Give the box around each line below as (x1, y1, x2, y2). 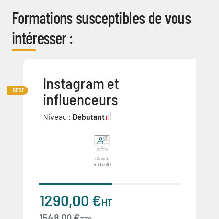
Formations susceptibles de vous (12, 7, 191, 27)
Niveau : (43, 112, 72, 121)
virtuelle (93, 161, 111, 167)
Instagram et (43, 74, 119, 92)
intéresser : (12, 27, 73, 47)
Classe (95, 155, 109, 161)
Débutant (72, 112, 105, 121)
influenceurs (43, 90, 118, 108)
